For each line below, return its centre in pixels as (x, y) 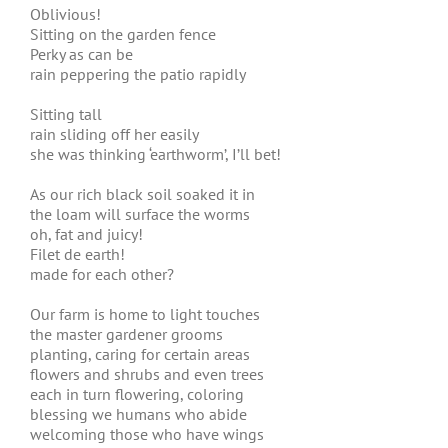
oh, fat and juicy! (86, 234)
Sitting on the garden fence (123, 34)
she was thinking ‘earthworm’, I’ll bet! (155, 154)
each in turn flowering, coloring (137, 394)
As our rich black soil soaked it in (142, 194)
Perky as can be (81, 54)
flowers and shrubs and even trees (147, 374)
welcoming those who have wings (147, 434)
